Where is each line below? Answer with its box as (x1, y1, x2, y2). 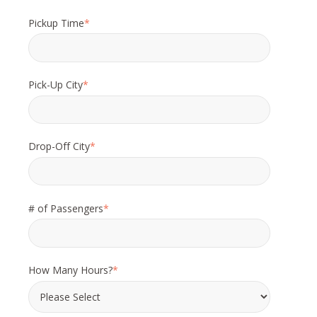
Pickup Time (28, 16, 84, 30)
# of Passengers (28, 201, 103, 215)
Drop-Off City (28, 139, 90, 154)
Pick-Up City (28, 77, 83, 91)
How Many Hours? (28, 263, 113, 277)
